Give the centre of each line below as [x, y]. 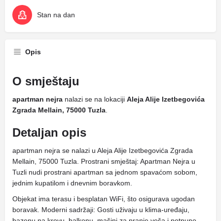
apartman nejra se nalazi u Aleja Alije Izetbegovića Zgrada [103, 150]
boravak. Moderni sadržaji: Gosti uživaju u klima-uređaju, [101, 210]
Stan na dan [56, 15]
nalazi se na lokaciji [95, 99]
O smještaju [46, 81]
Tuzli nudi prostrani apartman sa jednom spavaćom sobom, [105, 172]
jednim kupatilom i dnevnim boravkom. [72, 183]
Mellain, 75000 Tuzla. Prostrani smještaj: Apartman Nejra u [104, 161]
